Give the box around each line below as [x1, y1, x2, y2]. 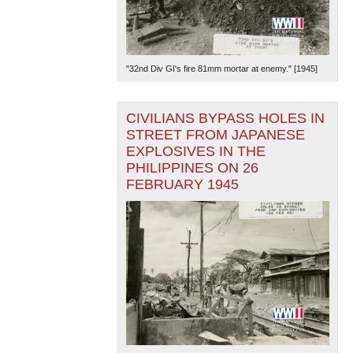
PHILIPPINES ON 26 [125, 159, 258, 176]
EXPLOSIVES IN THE [125, 143, 266, 159]
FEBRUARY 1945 [125, 176, 239, 192]
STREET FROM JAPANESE [125, 126, 305, 143]
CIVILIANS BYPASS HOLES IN [125, 110, 325, 126]
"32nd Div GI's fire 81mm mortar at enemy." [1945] [125, 63, 318, 73]
